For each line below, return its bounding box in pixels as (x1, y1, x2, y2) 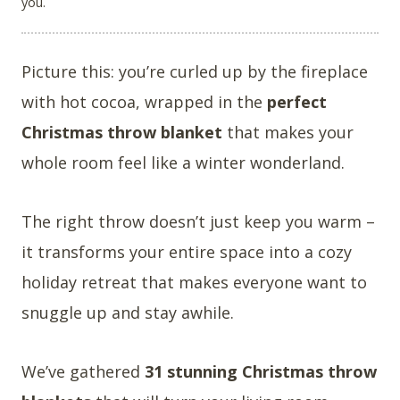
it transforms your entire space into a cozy (21, 241, 352, 263)
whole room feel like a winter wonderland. (21, 152, 345, 174)
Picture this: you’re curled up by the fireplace (21, 61, 368, 83)
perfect (267, 91, 327, 113)
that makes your (222, 121, 354, 144)
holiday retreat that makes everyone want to (21, 271, 367, 294)
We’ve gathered (21, 361, 145, 383)
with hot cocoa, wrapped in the (21, 91, 267, 113)
